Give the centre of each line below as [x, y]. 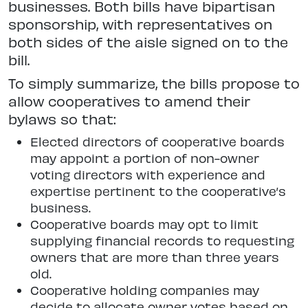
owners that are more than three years [155, 256]
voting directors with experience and [148, 174]
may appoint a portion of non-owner [145, 157]
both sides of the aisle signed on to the [148, 41]
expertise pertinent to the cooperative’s [158, 190]
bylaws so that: [62, 118]
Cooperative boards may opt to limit [144, 223]
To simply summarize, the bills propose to [154, 82]
